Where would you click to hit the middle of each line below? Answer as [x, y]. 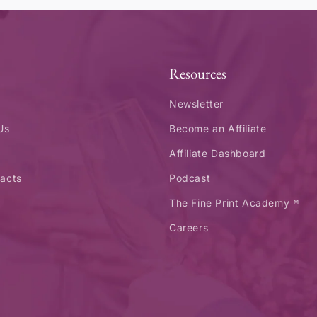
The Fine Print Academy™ [235, 203]
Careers [189, 227]
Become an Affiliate [218, 128]
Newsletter [196, 104]
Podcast [190, 178]
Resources [198, 73]
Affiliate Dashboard [218, 153]
